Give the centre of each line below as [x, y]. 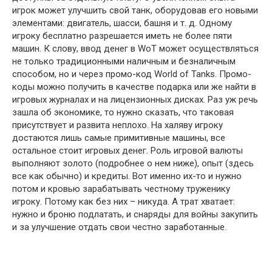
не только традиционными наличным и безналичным [124, 61]
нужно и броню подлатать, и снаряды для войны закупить [135, 214]
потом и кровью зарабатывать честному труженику [121, 189]
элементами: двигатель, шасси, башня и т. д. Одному [122, 23]
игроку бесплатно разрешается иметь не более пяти [122, 36]
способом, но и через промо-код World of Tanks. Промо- [132, 74]
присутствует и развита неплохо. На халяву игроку [117, 125]
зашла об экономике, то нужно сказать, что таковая [123, 112]
